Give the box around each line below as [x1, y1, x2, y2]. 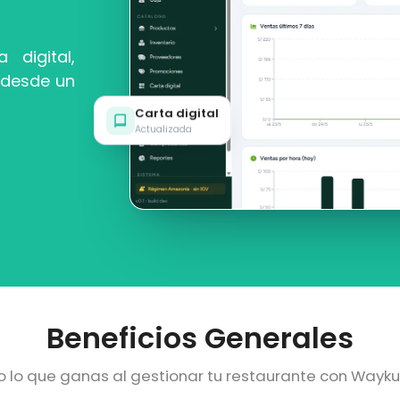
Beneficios [46, 318, 197, 359]
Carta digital [134, 104, 219, 121]
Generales [197, 318, 354, 359]
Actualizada [134, 121, 192, 136]
